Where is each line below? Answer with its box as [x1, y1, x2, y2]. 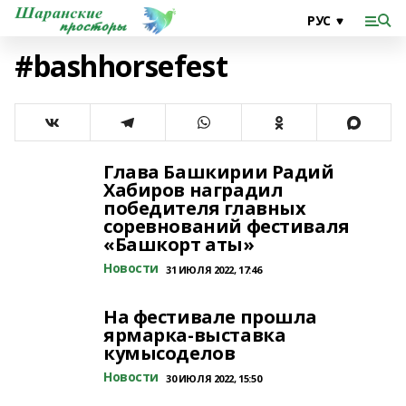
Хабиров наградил [103, 178, 284, 202]
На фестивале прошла [103, 304, 318, 329]
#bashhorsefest [14, 46, 228, 85]
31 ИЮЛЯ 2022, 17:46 [166, 263, 262, 276]
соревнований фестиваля [103, 214, 350, 238]
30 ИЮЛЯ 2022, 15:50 [166, 372, 262, 385]
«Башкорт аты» [103, 232, 255, 256]
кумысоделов [103, 341, 236, 365]
